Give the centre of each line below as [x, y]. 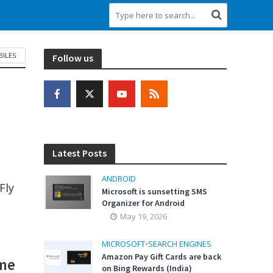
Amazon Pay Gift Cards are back [162, 257]
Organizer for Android [144, 203]
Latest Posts [80, 153]
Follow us [73, 58]
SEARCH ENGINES [180, 244]
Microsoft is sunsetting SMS [155, 191]
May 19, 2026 [144, 216]
